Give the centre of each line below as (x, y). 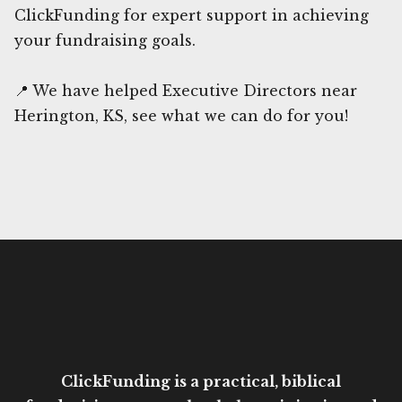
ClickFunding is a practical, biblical (201, 381)
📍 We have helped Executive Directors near (186, 90)
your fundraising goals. (105, 40)
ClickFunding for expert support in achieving (192, 15)
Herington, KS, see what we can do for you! (181, 115)
